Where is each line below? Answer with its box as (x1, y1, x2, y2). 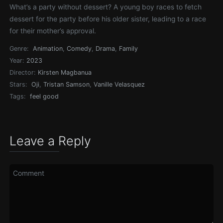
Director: (9, 69, 36, 76)
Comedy (67, 45, 92, 52)
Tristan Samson (43, 81, 90, 88)
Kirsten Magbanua (38, 69, 92, 76)
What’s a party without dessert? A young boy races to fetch (9, 3, 202, 11)
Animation (33, 45, 63, 52)
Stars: (9, 81, 27, 88)
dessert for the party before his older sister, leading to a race (9, 15, 207, 23)
